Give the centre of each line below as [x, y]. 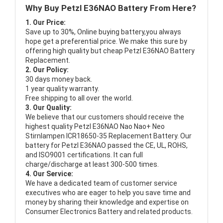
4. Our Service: [49, 174]
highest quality [50, 127]
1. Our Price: [46, 23]
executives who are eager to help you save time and [108, 193]
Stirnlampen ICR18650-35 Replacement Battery [101, 136]
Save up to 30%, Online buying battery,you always [103, 32]
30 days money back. [59, 79]
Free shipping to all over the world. [79, 98]
